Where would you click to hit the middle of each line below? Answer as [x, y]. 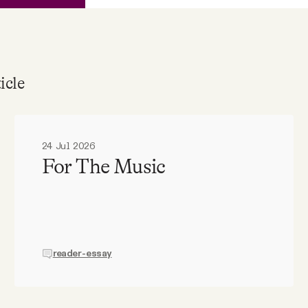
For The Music [103, 166]
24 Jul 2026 [68, 146]
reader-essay [82, 253]
